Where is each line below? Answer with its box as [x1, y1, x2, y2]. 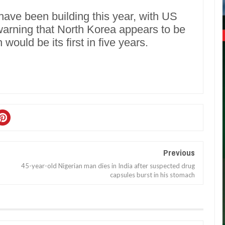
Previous [163, 147, 195, 158]
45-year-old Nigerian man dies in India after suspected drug [21, 162, 195, 170]
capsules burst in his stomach [110, 171, 195, 179]
